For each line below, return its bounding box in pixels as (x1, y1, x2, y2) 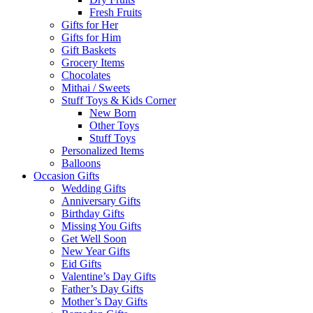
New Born (89, 106, 136, 119)
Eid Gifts (61, 257, 101, 270)
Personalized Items (61, 144, 144, 156)
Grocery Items (61, 56, 124, 68)
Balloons (61, 156, 101, 169)
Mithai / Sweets (61, 81, 130, 94)
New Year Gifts (61, 245, 130, 257)
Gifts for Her (61, 18, 118, 31)
